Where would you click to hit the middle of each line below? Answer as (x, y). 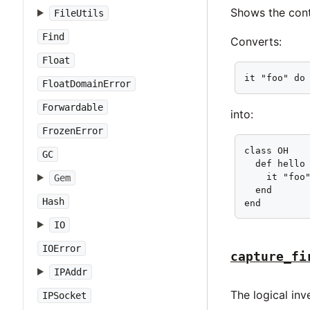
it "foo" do (275, 77)
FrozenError (73, 131)
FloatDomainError (86, 84)
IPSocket (64, 295)
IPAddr (70, 272)
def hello (275, 163)
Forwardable (73, 107)
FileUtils (79, 13)
